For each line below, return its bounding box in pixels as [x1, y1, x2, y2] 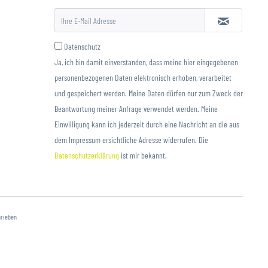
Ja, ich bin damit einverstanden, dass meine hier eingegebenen [54, 57, 238, 67]
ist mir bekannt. [119, 150, 167, 160]
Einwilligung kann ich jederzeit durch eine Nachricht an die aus [54, 119, 239, 129]
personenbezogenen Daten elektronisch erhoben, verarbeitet [54, 72, 232, 83]
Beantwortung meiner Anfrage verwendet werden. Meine [54, 103, 218, 114]
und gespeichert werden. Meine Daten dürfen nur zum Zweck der [54, 88, 243, 98]
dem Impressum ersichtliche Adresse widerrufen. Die [54, 135, 208, 145]
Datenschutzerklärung [54, 150, 119, 160]
